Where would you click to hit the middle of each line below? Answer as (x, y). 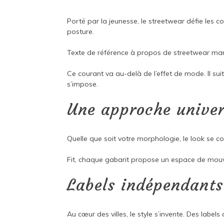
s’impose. (83, 84)
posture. (81, 32)
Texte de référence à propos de (120, 53)
